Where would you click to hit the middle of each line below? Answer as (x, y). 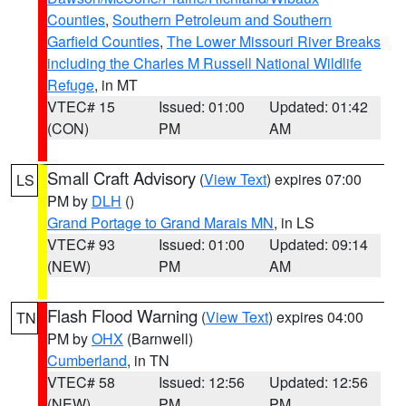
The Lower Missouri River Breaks (274, 41)
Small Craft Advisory (121, 178)
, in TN (148, 360)
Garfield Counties (103, 41)
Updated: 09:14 (319, 244)
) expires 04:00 (316, 317)
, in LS (294, 222)
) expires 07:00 (314, 179)
